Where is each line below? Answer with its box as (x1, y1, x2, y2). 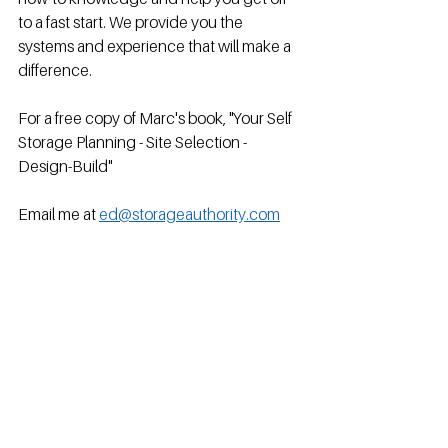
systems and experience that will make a (18, 36, 294, 56)
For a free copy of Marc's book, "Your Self (18, 108, 295, 128)
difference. (18, 60, 92, 80)
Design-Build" (18, 156, 112, 176)
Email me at (18, 204, 99, 224)
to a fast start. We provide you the (18, 12, 246, 32)
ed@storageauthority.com (99, 204, 280, 224)
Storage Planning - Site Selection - (18, 132, 250, 152)
